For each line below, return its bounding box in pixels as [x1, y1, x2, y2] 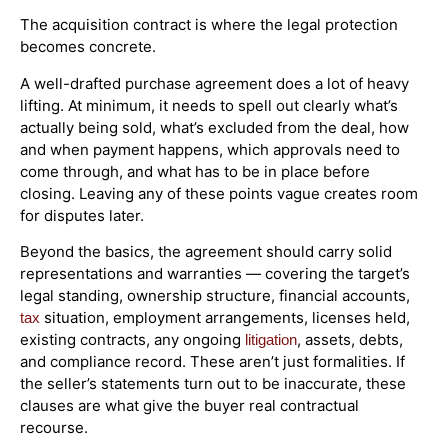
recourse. [20, 417, 88, 437]
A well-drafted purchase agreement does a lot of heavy [20, 73, 409, 93]
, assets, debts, [297, 329, 403, 349]
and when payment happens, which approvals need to [20, 139, 400, 159]
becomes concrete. [20, 37, 156, 57]
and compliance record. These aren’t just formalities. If [20, 351, 405, 371]
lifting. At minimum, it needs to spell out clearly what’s [20, 95, 398, 115]
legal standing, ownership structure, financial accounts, [20, 285, 410, 305]
